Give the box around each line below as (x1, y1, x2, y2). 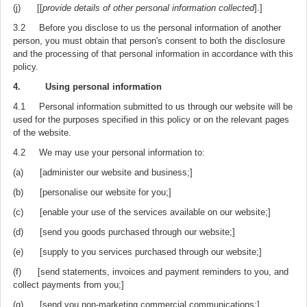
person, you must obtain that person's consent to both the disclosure (13, 36, 285, 46)
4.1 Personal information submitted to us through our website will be (13, 101, 293, 112)
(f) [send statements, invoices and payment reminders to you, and (13, 267, 288, 277)
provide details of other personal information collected (42, 3, 254, 13)
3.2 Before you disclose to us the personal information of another (13, 23, 281, 33)
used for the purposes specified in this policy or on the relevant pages (13, 114, 289, 125)
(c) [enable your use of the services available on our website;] (13, 207, 271, 217)
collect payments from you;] (13, 280, 124, 290)
